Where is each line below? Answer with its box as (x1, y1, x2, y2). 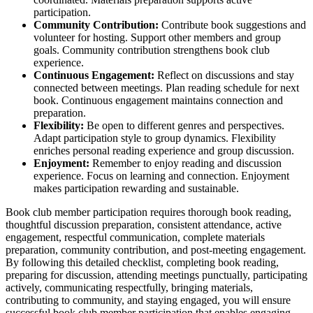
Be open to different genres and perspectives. (84, 119, 284, 132)
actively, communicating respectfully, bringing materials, (6, 282, 253, 294)
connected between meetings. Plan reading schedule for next (34, 82, 299, 94)
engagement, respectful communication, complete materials (6, 231, 265, 244)
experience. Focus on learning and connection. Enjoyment (34, 170, 289, 182)
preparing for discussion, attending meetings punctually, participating (6, 269, 307, 282)
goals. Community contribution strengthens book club (34, 44, 270, 57)
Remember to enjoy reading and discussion (89, 157, 282, 170)
